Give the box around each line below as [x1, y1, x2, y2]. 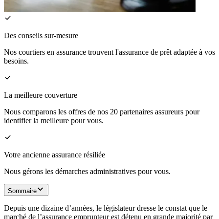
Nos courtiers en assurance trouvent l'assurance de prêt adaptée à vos [4, 48, 215, 57]
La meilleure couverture [4, 91, 77, 100]
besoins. [4, 57, 29, 66]
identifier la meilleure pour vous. [4, 116, 104, 125]
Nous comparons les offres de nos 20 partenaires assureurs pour [4, 108, 199, 116]
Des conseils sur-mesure [4, 31, 78, 40]
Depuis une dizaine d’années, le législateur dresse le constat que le [4, 204, 207, 213]
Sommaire [8, 187, 37, 195]
